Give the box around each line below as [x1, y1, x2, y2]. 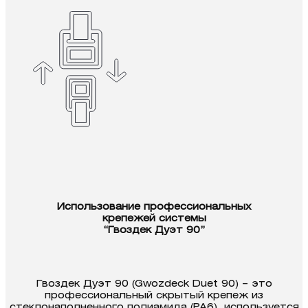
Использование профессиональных [57, 202, 251, 212]
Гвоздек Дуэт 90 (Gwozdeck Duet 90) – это [36, 279, 272, 289]
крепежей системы [102, 214, 206, 223]
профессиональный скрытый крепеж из [45, 291, 263, 300]
